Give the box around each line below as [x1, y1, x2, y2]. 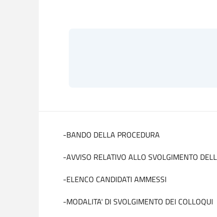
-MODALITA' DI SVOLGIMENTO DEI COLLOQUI [63, 196, 213, 207]
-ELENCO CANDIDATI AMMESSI [63, 173, 167, 185]
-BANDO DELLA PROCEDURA [63, 129, 160, 140]
